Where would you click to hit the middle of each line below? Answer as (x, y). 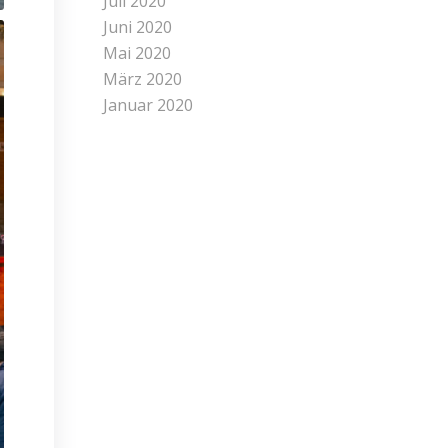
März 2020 (143, 79)
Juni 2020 (138, 27)
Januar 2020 (148, 105)
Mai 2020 (137, 53)
